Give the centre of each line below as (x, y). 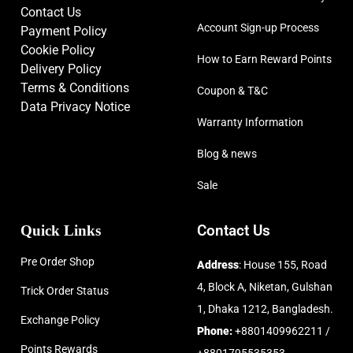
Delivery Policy (61, 69)
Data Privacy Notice (75, 107)
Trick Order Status (64, 291)
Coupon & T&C (232, 91)
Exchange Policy (60, 320)
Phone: (214, 331)
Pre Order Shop (57, 262)
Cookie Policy (58, 50)
